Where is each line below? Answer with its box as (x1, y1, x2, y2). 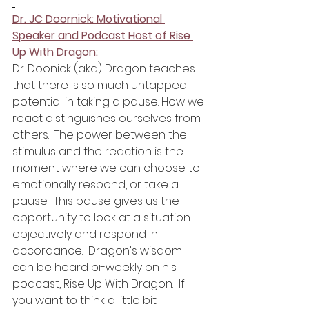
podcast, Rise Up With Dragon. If (12, 276, 188, 292)
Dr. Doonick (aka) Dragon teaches (12, 61, 198, 77)
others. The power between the (12, 127, 190, 143)
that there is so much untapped (12, 77, 190, 94)
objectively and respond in (12, 226, 161, 243)
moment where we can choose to (12, 160, 203, 177)
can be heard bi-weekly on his (12, 259, 179, 276)
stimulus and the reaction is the (12, 143, 186, 160)
